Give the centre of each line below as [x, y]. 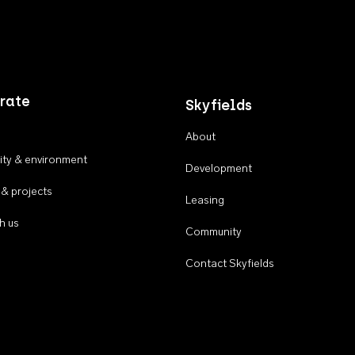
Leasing [205, 200]
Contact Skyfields [230, 264]
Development [219, 169]
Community [214, 232]
